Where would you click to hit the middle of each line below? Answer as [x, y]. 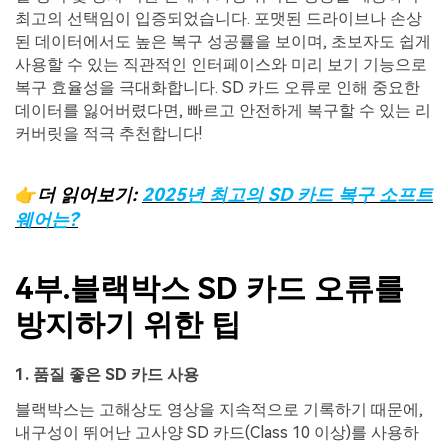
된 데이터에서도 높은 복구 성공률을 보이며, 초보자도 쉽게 [223, 41]
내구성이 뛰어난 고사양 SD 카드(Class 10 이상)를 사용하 [217, 433]
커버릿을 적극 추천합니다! [108, 133]
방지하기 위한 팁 [128, 325]
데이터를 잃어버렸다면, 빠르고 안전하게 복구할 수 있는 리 [223, 110]
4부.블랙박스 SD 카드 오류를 [209, 289]
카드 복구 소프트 [365, 195]
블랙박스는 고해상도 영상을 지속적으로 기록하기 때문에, [219, 410]
